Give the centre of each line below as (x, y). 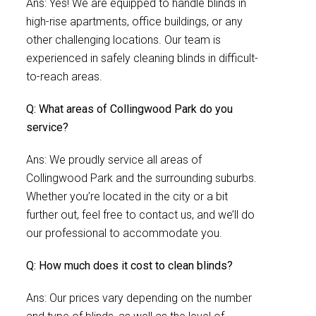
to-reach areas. (64, 77)
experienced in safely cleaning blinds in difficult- (142, 58)
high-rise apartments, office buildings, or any (134, 22)
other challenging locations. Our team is (123, 40)
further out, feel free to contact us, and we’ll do (140, 215)
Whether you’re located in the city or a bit (127, 196)
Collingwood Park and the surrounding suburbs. (141, 178)
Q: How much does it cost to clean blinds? (129, 266)
